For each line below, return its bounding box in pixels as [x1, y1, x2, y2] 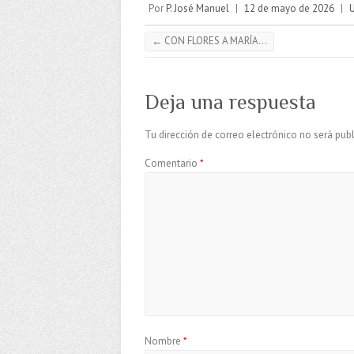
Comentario [145, 156, 200, 170]
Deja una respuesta [145, 90, 316, 114]
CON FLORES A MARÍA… [162, 33, 267, 47]
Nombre [145, 333, 183, 348]
